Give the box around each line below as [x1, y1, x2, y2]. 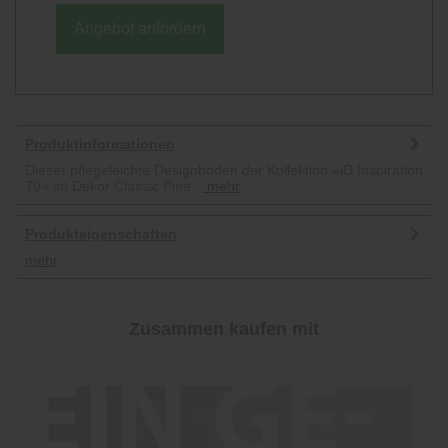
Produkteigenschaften [25, 225, 177, 242]
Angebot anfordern [74, 19, 206, 37]
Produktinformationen [25, 135, 175, 152]
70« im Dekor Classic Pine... [25, 177, 203, 194]
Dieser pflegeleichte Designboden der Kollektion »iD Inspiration [25, 161, 423, 178]
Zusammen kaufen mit [129, 318, 319, 339]
